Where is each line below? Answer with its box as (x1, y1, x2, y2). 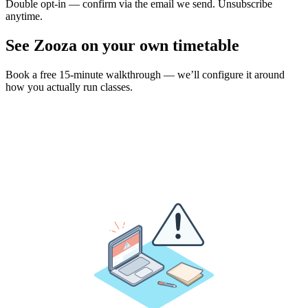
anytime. (5, 10, 43, 22)
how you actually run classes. (5, 80, 133, 93)
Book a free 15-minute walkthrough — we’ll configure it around (5, 68, 285, 80)
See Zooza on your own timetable (5, 36, 239, 54)
